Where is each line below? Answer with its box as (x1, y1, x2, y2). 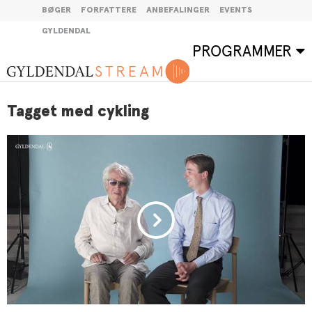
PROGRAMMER (192, 42, 296, 60)
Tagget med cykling (7, 104, 149, 120)
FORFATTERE (81, 6, 136, 15)
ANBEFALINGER (146, 6, 210, 15)
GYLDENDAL (42, 27, 91, 36)
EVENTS (219, 6, 252, 15)
